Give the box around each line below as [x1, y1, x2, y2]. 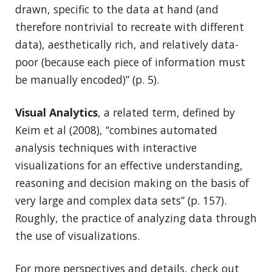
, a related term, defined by [98, 105, 235, 120]
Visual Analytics [15, 105, 98, 120]
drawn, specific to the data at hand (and [15, 2, 219, 17]
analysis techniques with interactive [15, 140, 197, 155]
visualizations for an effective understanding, [15, 158, 243, 173]
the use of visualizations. [15, 228, 140, 243]
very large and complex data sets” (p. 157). [15, 193, 226, 208]
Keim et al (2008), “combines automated [15, 123, 217, 138]
